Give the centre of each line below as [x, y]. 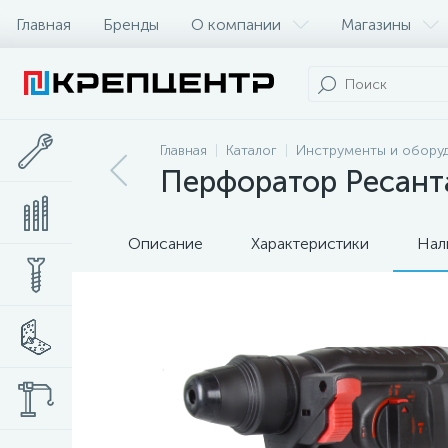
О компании [236, 24]
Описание [165, 243]
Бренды [131, 24]
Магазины [376, 24]
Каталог [251, 150]
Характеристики [310, 243]
